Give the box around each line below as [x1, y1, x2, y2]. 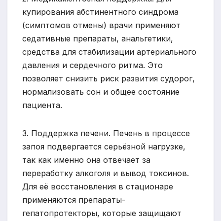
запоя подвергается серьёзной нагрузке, [22, 141, 185, 151]
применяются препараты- [22, 194, 125, 205]
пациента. [22, 100, 62, 110]
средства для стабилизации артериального [22, 46, 196, 57]
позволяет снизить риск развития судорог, [22, 73, 195, 83]
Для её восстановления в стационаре [22, 181, 173, 191]
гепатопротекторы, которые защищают [22, 208, 182, 218]
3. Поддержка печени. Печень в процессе [22, 128, 190, 138]
